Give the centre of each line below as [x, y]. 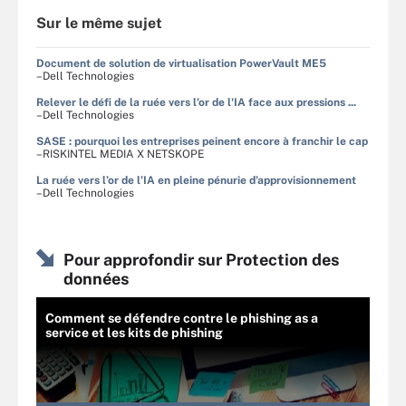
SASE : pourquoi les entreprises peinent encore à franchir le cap [202, 141]
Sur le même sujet [99, 23]
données [96, 278]
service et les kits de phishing [134, 332]
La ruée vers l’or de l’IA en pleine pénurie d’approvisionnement [196, 180]
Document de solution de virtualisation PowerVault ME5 [181, 63]
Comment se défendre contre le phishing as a [182, 318]
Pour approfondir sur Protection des [201, 259]
